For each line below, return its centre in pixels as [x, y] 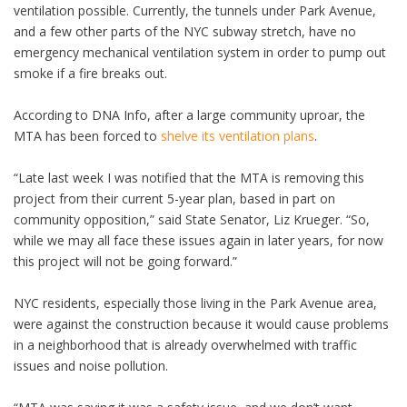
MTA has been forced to [87, 136]
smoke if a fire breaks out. [90, 74]
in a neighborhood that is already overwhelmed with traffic [185, 345]
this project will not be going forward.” [125, 262]
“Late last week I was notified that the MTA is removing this [189, 178]
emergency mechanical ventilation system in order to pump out [200, 53]
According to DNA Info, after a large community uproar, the [189, 115]
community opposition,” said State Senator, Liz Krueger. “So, [192, 220]
